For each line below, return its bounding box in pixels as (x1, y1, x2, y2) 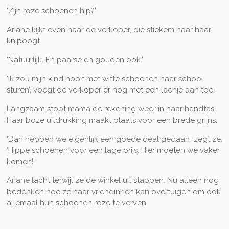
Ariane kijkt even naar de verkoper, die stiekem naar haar (6, 25, 211, 35)
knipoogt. (6, 36, 41, 46)
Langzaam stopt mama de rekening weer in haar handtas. (6, 104, 216, 114)
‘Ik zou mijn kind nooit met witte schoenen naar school (6, 74, 203, 84)
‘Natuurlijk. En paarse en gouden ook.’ (6, 55, 143, 65)
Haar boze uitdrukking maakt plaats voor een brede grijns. (6, 116, 217, 125)
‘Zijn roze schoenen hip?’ (6, 6, 96, 16)
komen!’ (6, 157, 35, 167)
